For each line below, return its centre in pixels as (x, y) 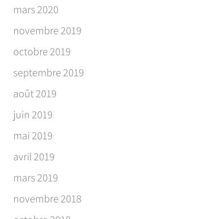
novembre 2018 (47, 199)
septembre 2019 (48, 73)
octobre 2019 (42, 52)
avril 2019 (34, 157)
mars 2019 (35, 178)
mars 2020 (36, 10)
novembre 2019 (47, 31)
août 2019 (35, 94)
